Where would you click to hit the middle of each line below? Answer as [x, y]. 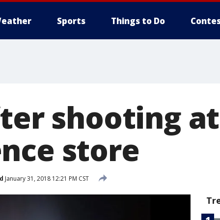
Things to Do [138, 21]
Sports [71, 21]
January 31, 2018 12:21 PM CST [46, 178]
